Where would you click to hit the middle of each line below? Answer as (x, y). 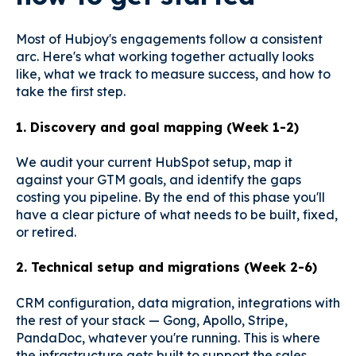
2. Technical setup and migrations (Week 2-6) (166, 267)
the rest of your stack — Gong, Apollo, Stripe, (152, 320)
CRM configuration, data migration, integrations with (178, 302)
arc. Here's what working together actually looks (165, 57)
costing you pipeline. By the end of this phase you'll (170, 197)
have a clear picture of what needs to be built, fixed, (177, 215)
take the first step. (71, 92)
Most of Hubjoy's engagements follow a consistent (169, 39)
